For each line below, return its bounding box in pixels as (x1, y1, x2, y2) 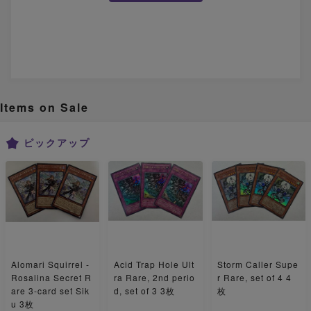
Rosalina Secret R (11, 271, 92, 284)
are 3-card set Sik (11, 285, 90, 297)
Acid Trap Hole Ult (114, 258, 195, 271)
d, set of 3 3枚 (114, 285, 176, 297)
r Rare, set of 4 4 (217, 271, 292, 284)
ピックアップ (24, 135, 90, 150)
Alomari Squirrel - (11, 258, 90, 271)
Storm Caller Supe (217, 258, 299, 271)
